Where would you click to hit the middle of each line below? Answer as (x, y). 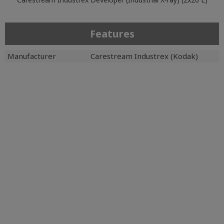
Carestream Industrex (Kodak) (144, 56)
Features (112, 34)
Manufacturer (32, 56)
